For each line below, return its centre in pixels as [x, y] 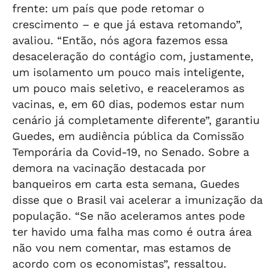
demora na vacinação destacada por [109, 168]
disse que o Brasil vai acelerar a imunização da [137, 200]
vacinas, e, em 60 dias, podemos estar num [128, 104]
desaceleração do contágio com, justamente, [133, 56]
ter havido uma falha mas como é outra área [132, 232]
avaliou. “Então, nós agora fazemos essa [120, 40]
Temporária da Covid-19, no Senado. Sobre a [131, 152]
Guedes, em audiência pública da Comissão [128, 136]
